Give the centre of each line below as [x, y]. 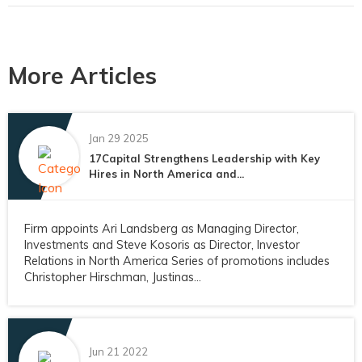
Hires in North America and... [166, 174]
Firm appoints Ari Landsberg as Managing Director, [162, 229]
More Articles [82, 76]
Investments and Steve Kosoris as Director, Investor [162, 245]
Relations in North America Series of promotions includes [177, 261]
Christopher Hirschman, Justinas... [113, 278]
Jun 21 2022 [118, 351]
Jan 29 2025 [119, 139]
